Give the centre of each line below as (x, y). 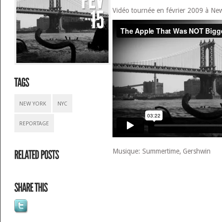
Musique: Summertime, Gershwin (161, 151)
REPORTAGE (34, 124)
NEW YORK (32, 104)
